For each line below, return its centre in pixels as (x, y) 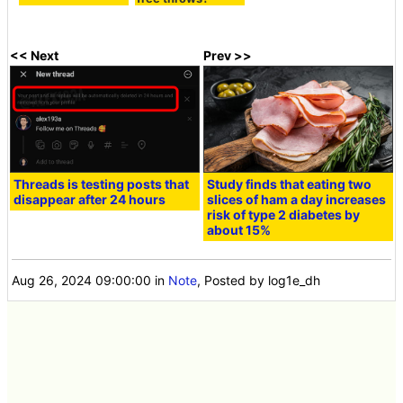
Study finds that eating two (290, 184)
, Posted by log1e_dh (259, 280)
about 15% (239, 230)
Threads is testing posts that (102, 184)
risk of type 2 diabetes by (284, 215)
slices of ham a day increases (297, 200)
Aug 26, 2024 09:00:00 (82, 280)
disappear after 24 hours (90, 200)
